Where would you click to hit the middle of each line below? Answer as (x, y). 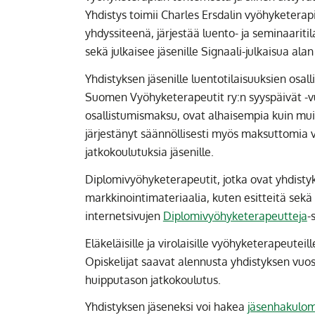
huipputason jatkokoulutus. (154, 279)
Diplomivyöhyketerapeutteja (235, 216)
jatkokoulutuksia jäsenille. (149, 152)
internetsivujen (124, 216)
